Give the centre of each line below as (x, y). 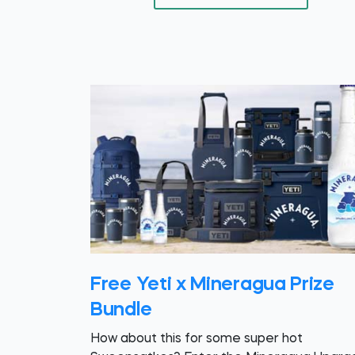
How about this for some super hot (197, 340)
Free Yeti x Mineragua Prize (212, 286)
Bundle (121, 311)
